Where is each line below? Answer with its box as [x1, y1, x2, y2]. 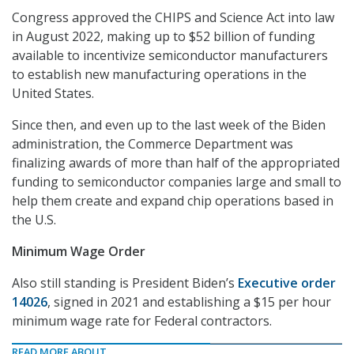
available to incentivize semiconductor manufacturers [12, 47, 328, 65]
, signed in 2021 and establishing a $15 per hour [47, 293, 331, 311]
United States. [12, 85, 94, 103]
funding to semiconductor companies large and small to [12, 173, 341, 191]
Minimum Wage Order [12, 243, 145, 261]
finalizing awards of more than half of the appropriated [12, 154, 340, 172]
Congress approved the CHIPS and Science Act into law [12, 9, 334, 27]
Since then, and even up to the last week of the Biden [12, 116, 326, 134]
